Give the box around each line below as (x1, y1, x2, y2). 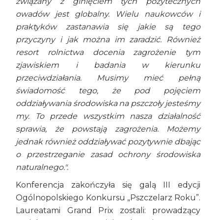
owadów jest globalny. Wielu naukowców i (16, 9, 200, 19)
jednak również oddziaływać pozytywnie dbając (16, 137, 200, 147)
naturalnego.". (16, 163, 69, 172)
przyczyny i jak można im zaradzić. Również (16, 35, 200, 45)
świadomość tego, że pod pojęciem (16, 86, 200, 96)
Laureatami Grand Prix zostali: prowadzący (16, 206, 200, 216)
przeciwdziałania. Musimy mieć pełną (16, 73, 200, 83)
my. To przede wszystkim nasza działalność (16, 111, 200, 121)
